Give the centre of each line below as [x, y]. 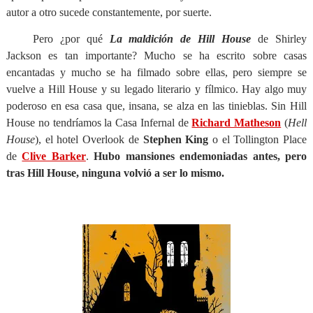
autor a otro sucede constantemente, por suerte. [109, 12]
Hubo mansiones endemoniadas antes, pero [201, 156]
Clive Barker [54, 156]
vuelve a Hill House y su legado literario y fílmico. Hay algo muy [156, 89]
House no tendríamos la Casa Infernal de [99, 123]
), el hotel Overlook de [89, 139]
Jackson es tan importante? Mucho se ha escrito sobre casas [156, 56]
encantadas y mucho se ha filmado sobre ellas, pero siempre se [156, 72]
